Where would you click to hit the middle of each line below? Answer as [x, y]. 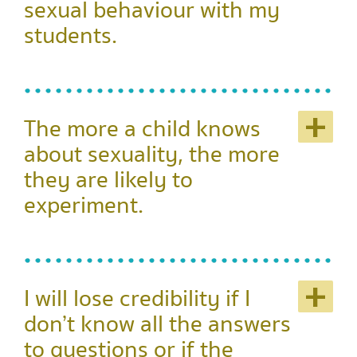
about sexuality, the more [152, 155]
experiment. [84, 206]
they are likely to [108, 180]
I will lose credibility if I [137, 299]
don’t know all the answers [157, 324]
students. [71, 36]
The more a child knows [142, 129]
